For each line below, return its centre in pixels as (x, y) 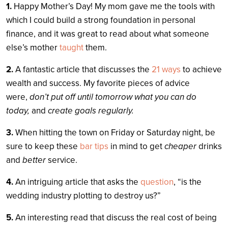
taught (72, 48)
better (34, 160)
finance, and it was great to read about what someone (108, 34)
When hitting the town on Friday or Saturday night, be (115, 133)
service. (62, 160)
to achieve (201, 69)
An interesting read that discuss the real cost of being (116, 218)
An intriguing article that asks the (78, 182)
